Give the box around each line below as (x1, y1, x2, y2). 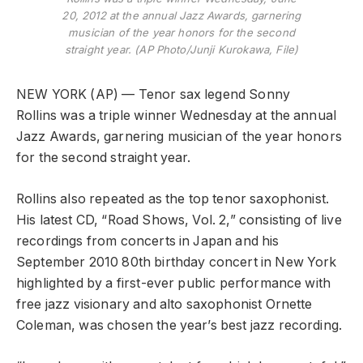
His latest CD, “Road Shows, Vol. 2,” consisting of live (16, 212, 342, 228)
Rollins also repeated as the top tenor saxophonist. (16, 191, 330, 207)
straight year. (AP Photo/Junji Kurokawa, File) (64, 43, 299, 57)
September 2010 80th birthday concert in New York (16, 254, 337, 270)
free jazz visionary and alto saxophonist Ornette (16, 297, 313, 312)
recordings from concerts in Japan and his (16, 233, 280, 249)
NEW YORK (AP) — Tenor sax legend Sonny (16, 87, 291, 103)
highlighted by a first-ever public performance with (16, 275, 331, 291)
